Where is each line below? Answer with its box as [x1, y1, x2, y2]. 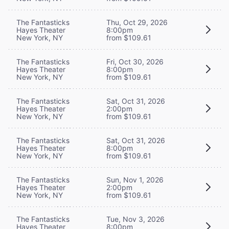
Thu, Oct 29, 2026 [106, 17, 168, 27]
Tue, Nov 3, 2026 [106, 214, 165, 223]
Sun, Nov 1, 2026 [106, 175, 164, 184]
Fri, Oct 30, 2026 [106, 57, 164, 66]
